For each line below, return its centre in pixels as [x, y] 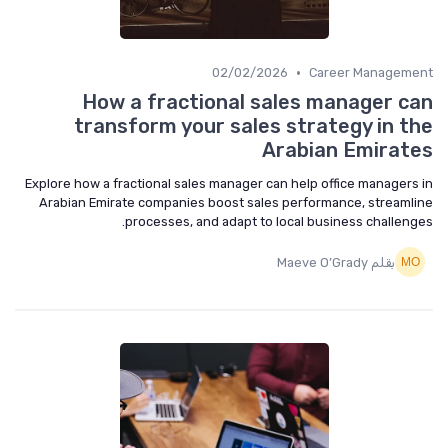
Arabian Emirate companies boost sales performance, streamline [236, 202]
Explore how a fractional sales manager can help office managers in [229, 183]
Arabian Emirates [347, 150]
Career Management [371, 72]
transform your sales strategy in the [253, 126]
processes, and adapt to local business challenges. [279, 221]
